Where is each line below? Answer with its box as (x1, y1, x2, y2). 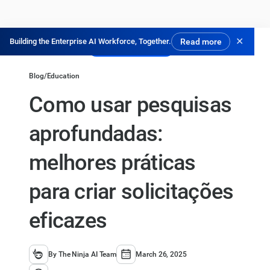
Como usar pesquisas (29, 92, 232, 118)
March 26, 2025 (136, 250, 187, 259)
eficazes (29, 207, 107, 233)
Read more (180, 37, 222, 46)
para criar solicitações (29, 178, 234, 204)
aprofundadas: (29, 121, 163, 146)
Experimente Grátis (94, 42, 168, 52)
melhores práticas (29, 149, 196, 175)
